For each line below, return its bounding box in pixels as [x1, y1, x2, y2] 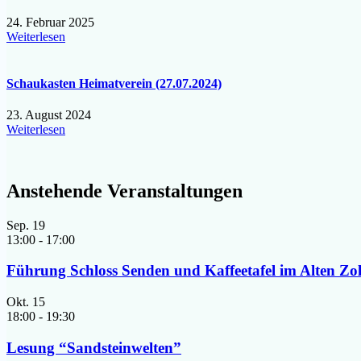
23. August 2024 [6, 107, 91, 122]
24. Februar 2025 [6, 15, 94, 30]
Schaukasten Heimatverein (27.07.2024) [6, 76, 222, 90]
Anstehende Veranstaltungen [6, 180, 243, 201]
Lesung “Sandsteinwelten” [6, 338, 181, 356]
